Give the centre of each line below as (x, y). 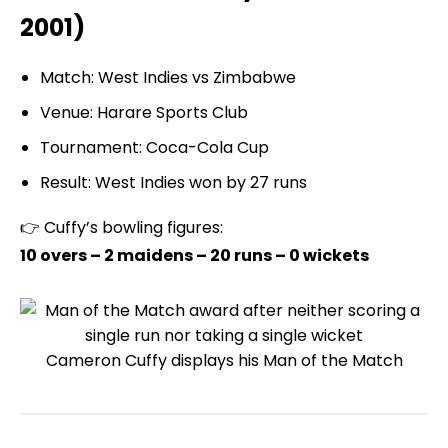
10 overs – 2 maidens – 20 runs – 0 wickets (194, 255)
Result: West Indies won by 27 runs (173, 182)
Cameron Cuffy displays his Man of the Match (224, 360)
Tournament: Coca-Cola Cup (154, 147)
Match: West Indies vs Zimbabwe (168, 77)
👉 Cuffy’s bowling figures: (121, 227)
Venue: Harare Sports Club (144, 112)
